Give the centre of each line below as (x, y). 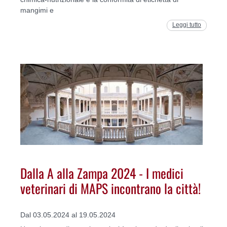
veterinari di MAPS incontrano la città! (110, 188)
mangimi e (37, 10)
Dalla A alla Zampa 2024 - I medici (102, 173)
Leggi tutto (187, 25)
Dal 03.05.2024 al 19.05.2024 (68, 215)
